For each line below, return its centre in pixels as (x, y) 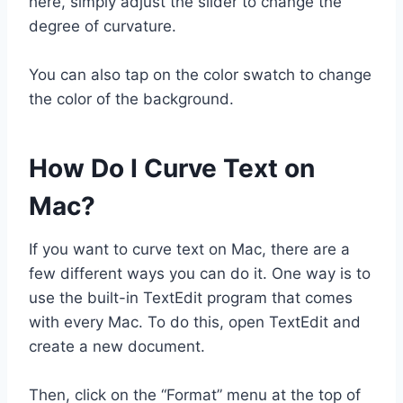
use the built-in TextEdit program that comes (191, 297)
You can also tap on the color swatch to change (200, 74)
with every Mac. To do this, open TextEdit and (195, 322)
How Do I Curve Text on (172, 168)
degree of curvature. (103, 26)
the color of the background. (131, 99)
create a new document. (117, 346)
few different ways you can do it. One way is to (200, 273)
